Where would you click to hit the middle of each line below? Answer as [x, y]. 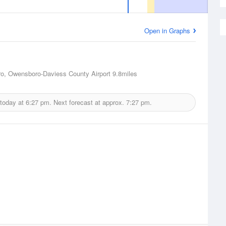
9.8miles [124, 73]
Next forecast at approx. [89, 102]
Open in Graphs [167, 31]
